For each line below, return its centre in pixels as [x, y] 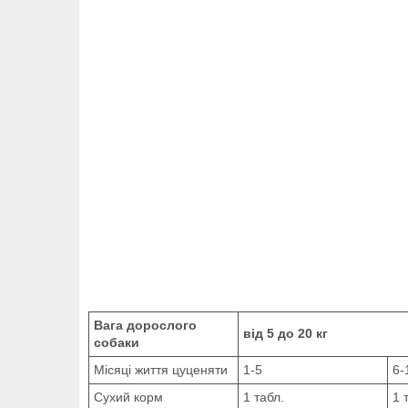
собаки [117, 342]
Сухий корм [128, 397]
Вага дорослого [145, 325]
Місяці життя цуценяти [161, 369]
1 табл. [264, 397]
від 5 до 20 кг [286, 333]
